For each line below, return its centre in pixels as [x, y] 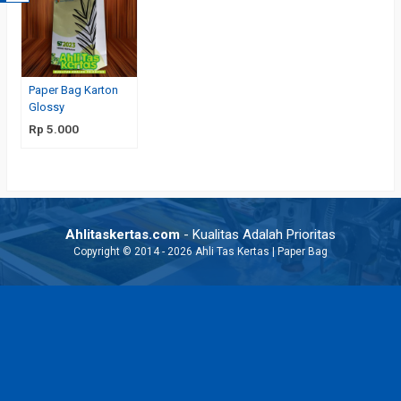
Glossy [47, 107]
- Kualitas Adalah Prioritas [258, 235]
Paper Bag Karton [73, 90]
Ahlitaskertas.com [123, 235]
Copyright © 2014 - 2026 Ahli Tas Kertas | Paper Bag [200, 252]
